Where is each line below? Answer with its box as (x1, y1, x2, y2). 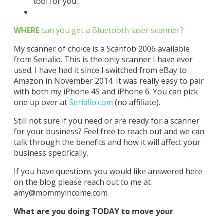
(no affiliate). (113, 97, 160, 108)
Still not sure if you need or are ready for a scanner (14, 115, 200, 126)
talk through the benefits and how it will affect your (14, 137, 200, 147)
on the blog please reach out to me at (14, 177, 151, 187)
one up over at (14, 97, 69, 108)
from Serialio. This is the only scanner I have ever (14, 54, 193, 65)
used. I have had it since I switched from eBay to (14, 65, 187, 75)
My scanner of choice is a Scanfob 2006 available (14, 43, 190, 54)
